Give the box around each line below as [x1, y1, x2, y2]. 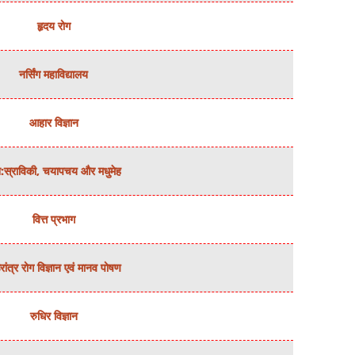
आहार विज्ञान [29, 115, 78, 130]
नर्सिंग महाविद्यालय [19, 67, 89, 82]
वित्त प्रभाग [32, 212, 75, 227]
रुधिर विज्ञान [29, 308, 78, 323]
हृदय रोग [36, 18, 71, 33]
